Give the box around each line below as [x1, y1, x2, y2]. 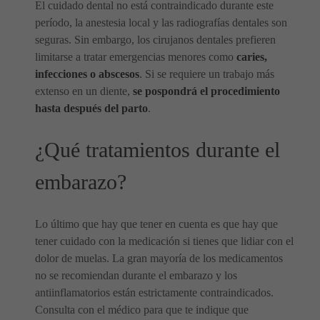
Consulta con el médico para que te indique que [35, 304, 249, 316]
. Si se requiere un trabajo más [139, 68, 274, 81]
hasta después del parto [35, 102, 148, 115]
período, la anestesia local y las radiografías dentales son [35, 16, 287, 29]
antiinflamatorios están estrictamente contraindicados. [35, 286, 274, 299]
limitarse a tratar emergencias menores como [35, 51, 236, 64]
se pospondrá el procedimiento [133, 85, 280, 98]
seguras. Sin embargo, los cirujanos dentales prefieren [35, 34, 276, 46]
